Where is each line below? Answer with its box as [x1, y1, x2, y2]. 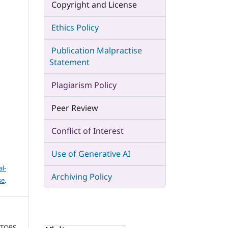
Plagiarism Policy [49, 79, 117, 91]
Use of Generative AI [51, 148, 130, 159]
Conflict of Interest [49, 125, 124, 136]
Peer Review [49, 102, 98, 113]
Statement [49, 56, 90, 68]
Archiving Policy [51, 170, 112, 182]
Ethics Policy [51, 21, 99, 33]
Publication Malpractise [51, 44, 142, 56]
